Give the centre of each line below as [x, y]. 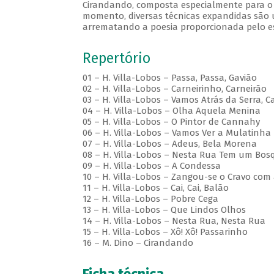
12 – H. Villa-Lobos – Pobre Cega [150, 199]
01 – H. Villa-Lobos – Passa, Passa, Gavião [169, 78]
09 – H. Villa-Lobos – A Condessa [151, 166]
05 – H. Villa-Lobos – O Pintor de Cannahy [171, 122]
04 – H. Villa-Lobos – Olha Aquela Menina [171, 111]
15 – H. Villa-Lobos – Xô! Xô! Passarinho [165, 232]
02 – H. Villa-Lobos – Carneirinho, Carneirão [174, 89]
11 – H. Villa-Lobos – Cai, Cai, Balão [155, 188]
